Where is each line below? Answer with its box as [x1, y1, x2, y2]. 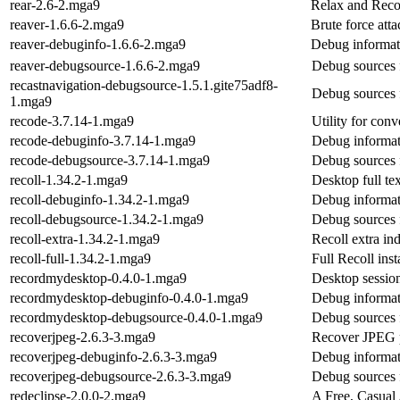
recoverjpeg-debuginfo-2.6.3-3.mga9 [10, 348, 217, 364]
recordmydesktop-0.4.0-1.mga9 [10, 270, 187, 286]
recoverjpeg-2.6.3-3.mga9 [10, 329, 155, 345]
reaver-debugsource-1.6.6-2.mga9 [10, 57, 200, 73]
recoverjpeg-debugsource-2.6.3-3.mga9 [10, 368, 231, 384]
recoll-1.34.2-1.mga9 [10, 171, 128, 187]
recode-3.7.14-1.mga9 [10, 112, 134, 129]
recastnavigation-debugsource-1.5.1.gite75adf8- [10, 77, 278, 93]
